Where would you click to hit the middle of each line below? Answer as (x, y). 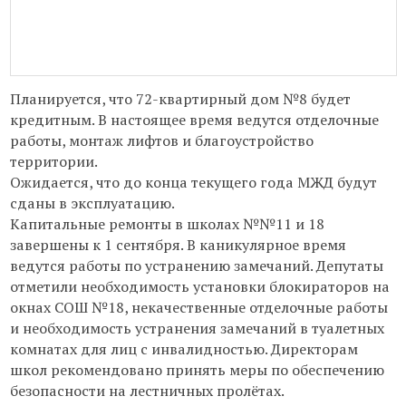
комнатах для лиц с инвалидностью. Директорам (184, 349)
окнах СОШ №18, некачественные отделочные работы (198, 308)
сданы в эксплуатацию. (92, 203)
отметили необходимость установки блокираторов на (199, 287)
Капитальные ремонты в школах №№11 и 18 (167, 224)
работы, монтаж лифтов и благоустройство (161, 141)
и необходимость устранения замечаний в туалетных (197, 329)
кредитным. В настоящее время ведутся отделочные (194, 120)
